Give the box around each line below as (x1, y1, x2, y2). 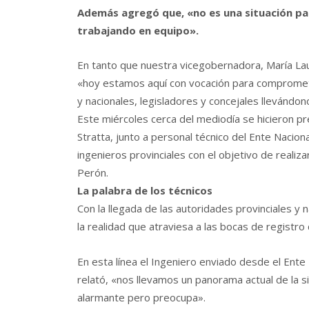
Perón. (77, 166, 108, 180)
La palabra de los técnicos (77, 183, 215, 198)
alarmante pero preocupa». (77, 290, 206, 304)
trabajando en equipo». (77, 23, 199, 38)
